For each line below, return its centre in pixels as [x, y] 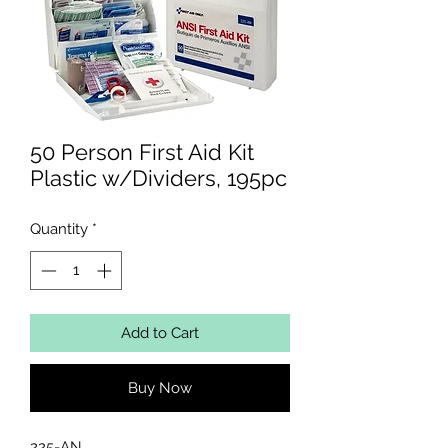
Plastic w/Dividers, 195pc [158, 178]
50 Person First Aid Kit [142, 152]
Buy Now [160, 387]
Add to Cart [160, 332]
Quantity [59, 229]
